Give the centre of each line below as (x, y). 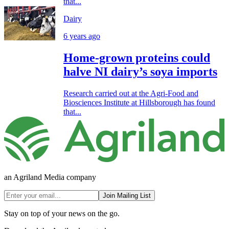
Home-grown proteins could (137, 58)
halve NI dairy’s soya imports (140, 71)
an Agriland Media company (50, 177)
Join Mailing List (127, 196)
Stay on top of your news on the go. (62, 214)
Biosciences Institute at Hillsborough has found (139, 102)
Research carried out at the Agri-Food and (131, 93)
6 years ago (82, 36)
